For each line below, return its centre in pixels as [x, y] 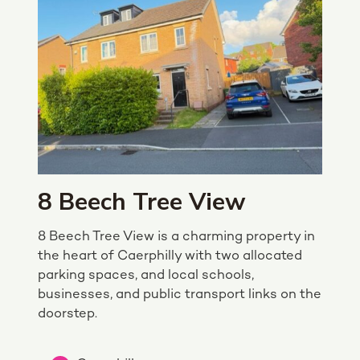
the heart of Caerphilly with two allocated [170, 256]
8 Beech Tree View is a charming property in [176, 237]
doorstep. [67, 314]
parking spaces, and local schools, [146, 275]
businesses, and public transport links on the [180, 295]
